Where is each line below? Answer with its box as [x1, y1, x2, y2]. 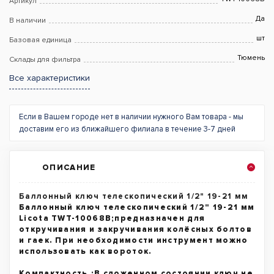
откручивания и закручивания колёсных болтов [19, 224, 252, 234]
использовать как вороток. [19, 246, 152, 256]
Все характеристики [9, 73, 90, 83]
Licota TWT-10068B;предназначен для [19, 213, 206, 223]
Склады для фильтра [9, 55, 81, 64]
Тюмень [237, 53, 265, 62]
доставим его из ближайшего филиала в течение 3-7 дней [19, 124, 235, 134]
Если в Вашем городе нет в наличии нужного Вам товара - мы [19, 112, 243, 122]
